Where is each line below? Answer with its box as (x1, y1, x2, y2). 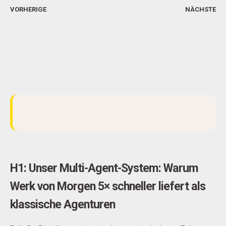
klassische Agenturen (10, 197, 115, 211)
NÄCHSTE (185, 6, 216, 13)
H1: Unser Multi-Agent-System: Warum (10, 161, 198, 175)
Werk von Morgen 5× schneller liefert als (10, 179, 205, 193)
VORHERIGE (10, 6, 46, 13)
